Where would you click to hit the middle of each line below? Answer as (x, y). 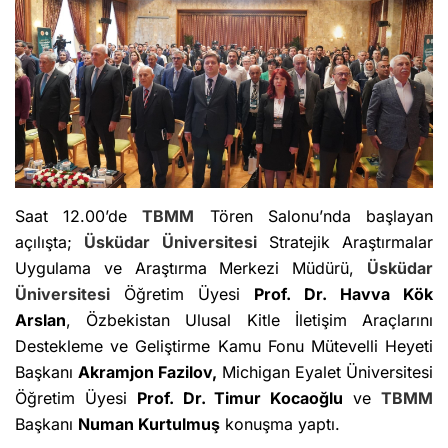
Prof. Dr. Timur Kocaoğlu (240, 398)
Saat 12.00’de (79, 216)
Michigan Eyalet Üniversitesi (325, 372)
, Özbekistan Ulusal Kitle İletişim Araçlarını (249, 320)
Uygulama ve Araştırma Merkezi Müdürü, (191, 268)
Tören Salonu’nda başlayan (314, 216)
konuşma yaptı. (280, 424)
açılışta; (50, 242)
